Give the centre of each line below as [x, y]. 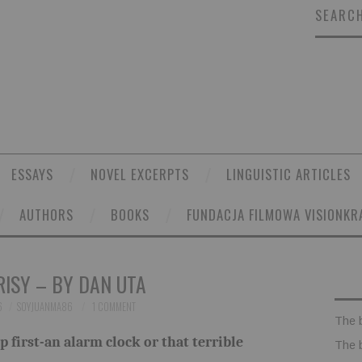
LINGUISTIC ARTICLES [288, 174]
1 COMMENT [114, 306]
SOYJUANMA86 [44, 306]
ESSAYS [32, 174]
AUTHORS [46, 214]
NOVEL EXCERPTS [140, 174]
